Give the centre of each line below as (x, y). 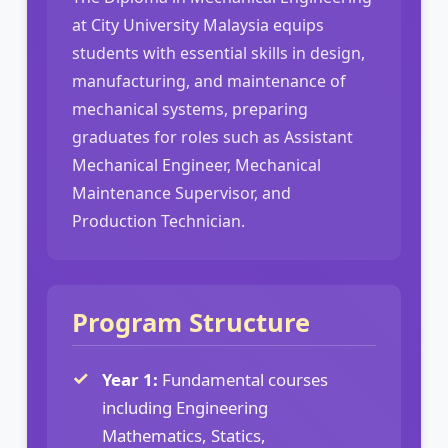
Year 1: (130, 379)
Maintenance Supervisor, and (181, 192)
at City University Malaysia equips (198, 24)
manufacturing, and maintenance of (209, 80)
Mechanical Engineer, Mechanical (196, 164)
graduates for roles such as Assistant (212, 136)
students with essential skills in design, (218, 52)
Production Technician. (158, 220)
